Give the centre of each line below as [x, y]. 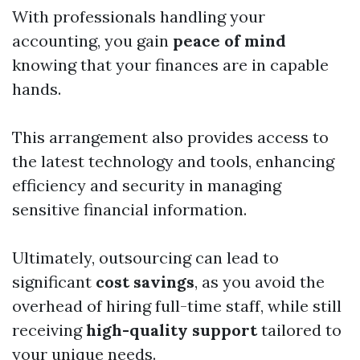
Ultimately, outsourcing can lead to [145, 258]
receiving [49, 330]
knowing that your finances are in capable [170, 65]
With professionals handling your [139, 17]
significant [54, 282]
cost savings [145, 282]
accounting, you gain [92, 41]
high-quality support [172, 330]
